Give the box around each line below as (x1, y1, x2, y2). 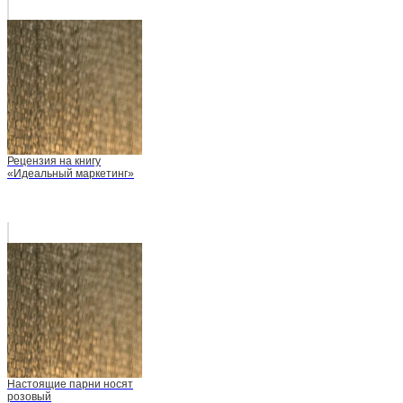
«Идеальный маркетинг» (7, 167, 134, 181)
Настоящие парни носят (7, 378, 133, 391)
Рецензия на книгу (7, 155, 101, 168)
